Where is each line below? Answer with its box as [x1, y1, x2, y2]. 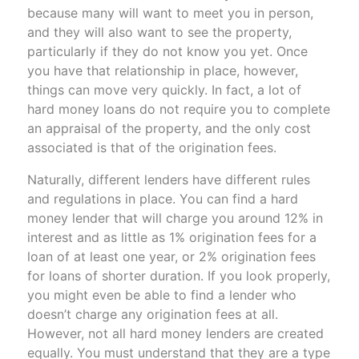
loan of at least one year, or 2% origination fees [26, 248, 316, 264]
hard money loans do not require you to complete [26, 100, 330, 117]
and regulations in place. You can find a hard [26, 190, 298, 207]
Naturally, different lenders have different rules [26, 171, 310, 188]
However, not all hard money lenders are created [26, 325, 324, 341]
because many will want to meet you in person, [26, 4, 313, 21]
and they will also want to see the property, [26, 23, 292, 40]
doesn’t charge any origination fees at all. [26, 305, 278, 322]
